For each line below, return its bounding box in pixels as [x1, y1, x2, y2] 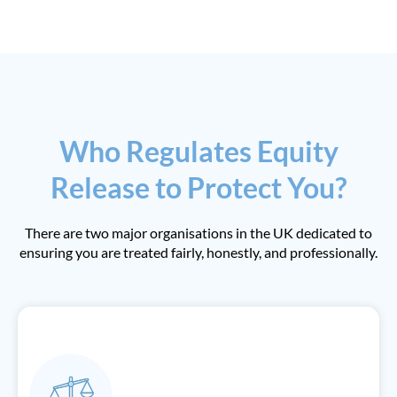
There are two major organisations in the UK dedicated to [25, 224, 372, 241]
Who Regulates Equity [58, 134, 339, 168]
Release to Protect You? [51, 170, 346, 205]
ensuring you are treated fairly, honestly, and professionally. [19, 244, 378, 261]
